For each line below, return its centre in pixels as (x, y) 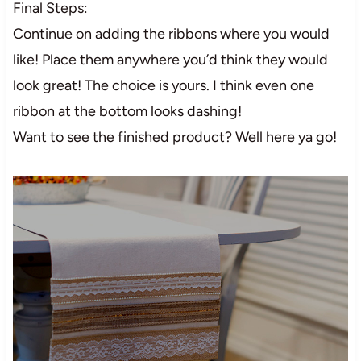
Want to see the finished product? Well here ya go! (174, 137)
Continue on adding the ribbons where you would (171, 33)
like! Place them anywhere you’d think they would (170, 59)
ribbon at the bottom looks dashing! (127, 111)
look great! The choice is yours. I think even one (163, 85)
